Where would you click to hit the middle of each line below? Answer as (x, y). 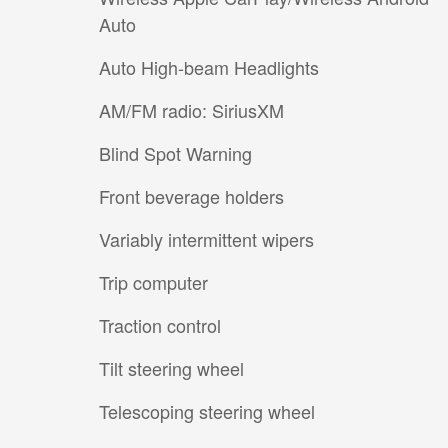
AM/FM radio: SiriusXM (191, 109)
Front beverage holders (191, 195)
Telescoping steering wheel (207, 410)
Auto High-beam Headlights (209, 66)
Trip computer (153, 281)
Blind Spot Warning (175, 152)
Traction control (160, 324)
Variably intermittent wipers (206, 238)
